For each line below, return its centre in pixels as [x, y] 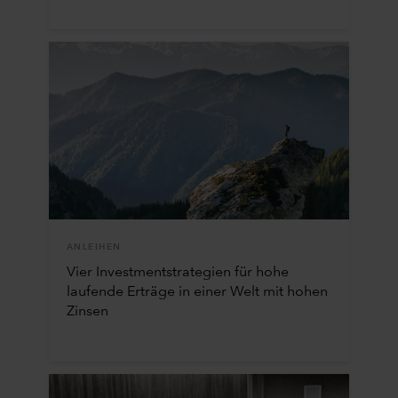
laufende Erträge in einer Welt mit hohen [197, 292]
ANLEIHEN [94, 247]
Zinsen [87, 311]
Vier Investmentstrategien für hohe [177, 272]
